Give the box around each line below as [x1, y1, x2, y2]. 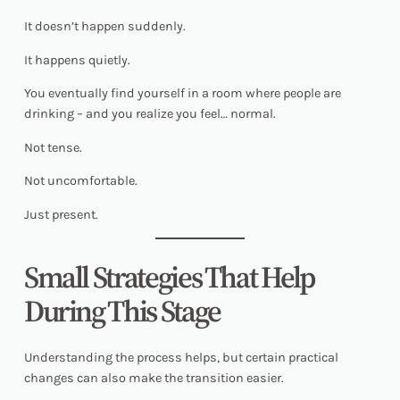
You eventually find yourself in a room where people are [23, 86, 341, 102]
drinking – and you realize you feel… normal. [23, 106, 276, 122]
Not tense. [23, 139, 82, 155]
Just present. [23, 206, 98, 222]
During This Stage [23, 289, 221, 331]
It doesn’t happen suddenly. [23, 19, 186, 35]
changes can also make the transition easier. [23, 371, 284, 387]
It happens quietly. [23, 52, 130, 68]
